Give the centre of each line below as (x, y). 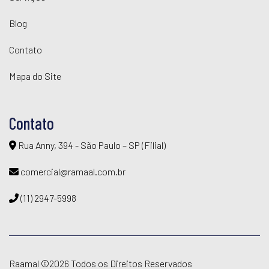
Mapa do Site (35, 76)
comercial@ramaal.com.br (72, 171)
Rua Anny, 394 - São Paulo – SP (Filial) (91, 145)
